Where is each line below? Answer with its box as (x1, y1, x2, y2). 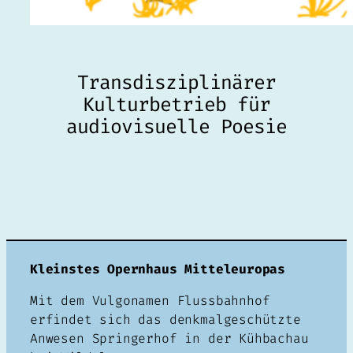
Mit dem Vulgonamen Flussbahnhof (30, 292, 270, 310)
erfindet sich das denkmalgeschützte (30, 311, 301, 329)
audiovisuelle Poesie (65, 113, 288, 139)
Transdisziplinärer (76, 69, 277, 95)
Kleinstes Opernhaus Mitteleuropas (30, 260, 286, 277)
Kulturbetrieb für (82, 91, 271, 117)
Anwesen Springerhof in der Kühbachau (30, 330, 309, 347)
